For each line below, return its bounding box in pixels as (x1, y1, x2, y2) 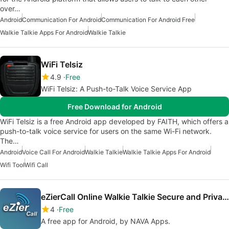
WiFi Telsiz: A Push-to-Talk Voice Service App (41, 84, 192, 93)
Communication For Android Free (101, 16, 195, 24)
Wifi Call (25, 161, 48, 169)
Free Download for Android (67, 102, 162, 111)
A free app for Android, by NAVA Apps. (41, 217, 170, 225)
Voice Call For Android (22, 148, 85, 156)
